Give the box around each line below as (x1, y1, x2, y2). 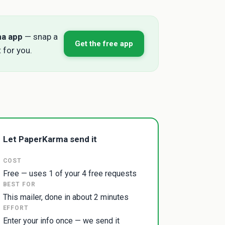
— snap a (23, 32, 58, 42)
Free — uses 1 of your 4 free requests (3, 168, 137, 178)
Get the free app (75, 39, 133, 48)
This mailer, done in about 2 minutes (3, 192, 129, 202)
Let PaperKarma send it (3, 134, 97, 144)
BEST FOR (3, 180, 36, 188)
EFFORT (3, 204, 29, 211)
